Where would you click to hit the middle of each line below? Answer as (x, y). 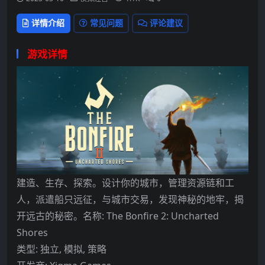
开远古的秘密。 (50, 216)
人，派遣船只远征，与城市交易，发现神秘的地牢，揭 (130, 199)
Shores (32, 232)
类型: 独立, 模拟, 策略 (62, 249)
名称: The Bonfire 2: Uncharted (151, 216)
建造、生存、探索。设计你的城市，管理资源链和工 (125, 182)
